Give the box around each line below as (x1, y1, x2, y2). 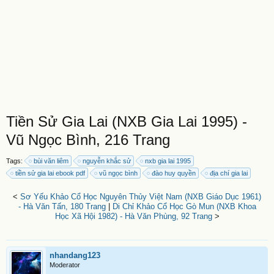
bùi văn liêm (34, 157, 68, 165)
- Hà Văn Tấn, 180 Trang (18, 202, 106, 211)
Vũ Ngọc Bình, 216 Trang (6, 131, 170, 148)
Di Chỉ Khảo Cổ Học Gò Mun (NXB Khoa (112, 202, 256, 211)
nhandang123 (50, 251, 100, 260)
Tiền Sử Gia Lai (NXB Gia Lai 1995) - (6, 113, 247, 130)
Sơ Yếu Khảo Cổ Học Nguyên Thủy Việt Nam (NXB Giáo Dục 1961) (20, 192, 261, 201)
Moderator (50, 261, 80, 268)
